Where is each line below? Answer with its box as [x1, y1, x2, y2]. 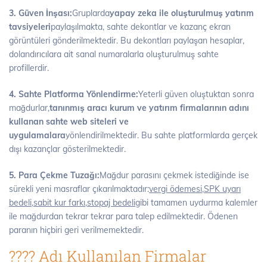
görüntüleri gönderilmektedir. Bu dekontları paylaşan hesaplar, [9, 35, 244, 46]
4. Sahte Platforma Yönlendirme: [9, 89, 138, 100]
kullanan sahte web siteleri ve [9, 116, 129, 128]
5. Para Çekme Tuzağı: [9, 170, 100, 181]
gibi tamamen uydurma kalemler [135, 197, 257, 209]
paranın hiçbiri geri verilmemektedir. [9, 225, 144, 236]
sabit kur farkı [33, 197, 85, 209]
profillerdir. [9, 63, 49, 74]
